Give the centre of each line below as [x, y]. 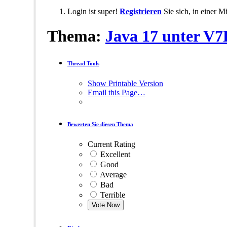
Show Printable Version [125, 84]
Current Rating [111, 144]
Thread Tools [83, 64]
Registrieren [141, 11]
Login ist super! [93, 11]
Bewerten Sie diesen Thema [100, 124]
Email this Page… [117, 93]
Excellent [114, 155]
